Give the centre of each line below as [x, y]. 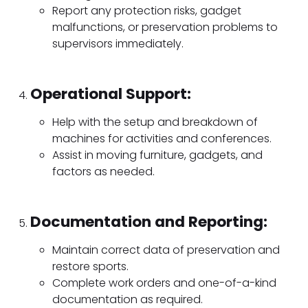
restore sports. [90, 267]
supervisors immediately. [118, 44]
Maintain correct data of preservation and [166, 250]
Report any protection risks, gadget [147, 11]
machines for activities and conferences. [162, 139]
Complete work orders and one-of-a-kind [164, 283]
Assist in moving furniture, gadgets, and [157, 155]
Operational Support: [111, 94]
